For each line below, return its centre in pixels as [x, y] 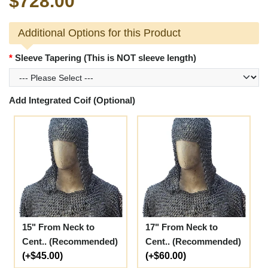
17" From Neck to [182, 227]
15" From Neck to [58, 227]
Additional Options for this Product [99, 33]
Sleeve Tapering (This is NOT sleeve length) [106, 58]
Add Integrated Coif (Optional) [72, 100]
